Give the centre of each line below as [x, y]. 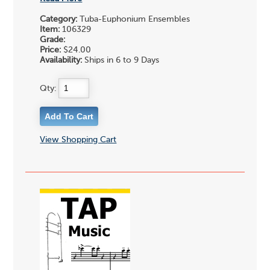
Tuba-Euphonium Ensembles [134, 20]
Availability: [61, 61]
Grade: [53, 40]
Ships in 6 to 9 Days [121, 61]
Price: [51, 50]
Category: [59, 20]
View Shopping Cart [78, 140]
